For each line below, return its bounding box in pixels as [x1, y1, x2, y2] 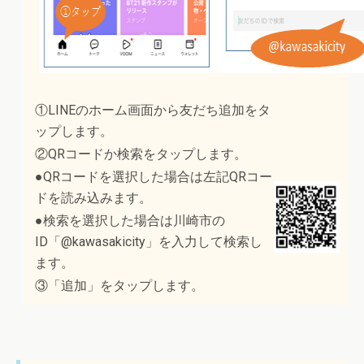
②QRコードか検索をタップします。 [35, 146, 247, 162]
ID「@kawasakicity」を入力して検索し [35, 234, 262, 250]
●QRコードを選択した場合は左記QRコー [35, 169, 272, 185]
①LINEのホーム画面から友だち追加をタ [35, 102, 271, 119]
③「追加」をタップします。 [35, 278, 204, 294]
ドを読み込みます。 [35, 190, 152, 206]
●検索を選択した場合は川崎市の [35, 213, 225, 229]
